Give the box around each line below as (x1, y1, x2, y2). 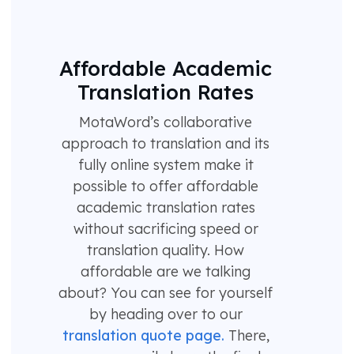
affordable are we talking (81, 262, 251, 281)
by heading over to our (88, 305, 243, 324)
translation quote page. (62, 326, 224, 345)
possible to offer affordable (73, 177, 259, 196)
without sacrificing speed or (73, 220, 258, 239)
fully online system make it (77, 156, 254, 175)
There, (224, 326, 269, 345)
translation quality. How (87, 241, 245, 260)
